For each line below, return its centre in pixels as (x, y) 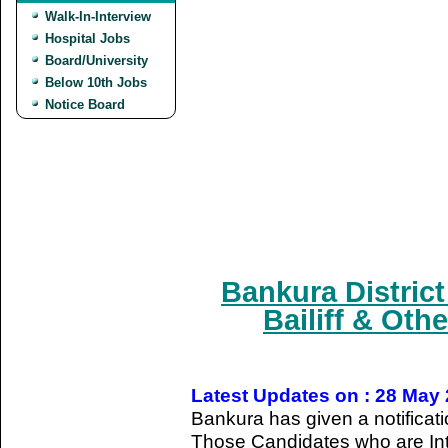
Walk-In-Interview (98, 16)
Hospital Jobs (87, 38)
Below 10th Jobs (96, 82)
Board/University (96, 60)
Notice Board (85, 104)
